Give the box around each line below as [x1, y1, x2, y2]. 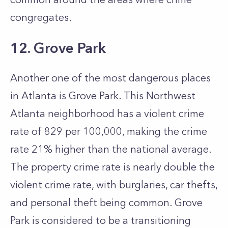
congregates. [10, 11, 72, 23]
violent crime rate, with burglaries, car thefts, [10, 179, 217, 191]
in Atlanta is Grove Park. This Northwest [10, 90, 195, 102]
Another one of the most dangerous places [10, 72, 211, 84]
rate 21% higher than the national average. [10, 143, 211, 155]
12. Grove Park [10, 39, 106, 56]
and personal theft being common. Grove [10, 196, 203, 209]
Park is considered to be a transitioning [10, 214, 191, 226]
